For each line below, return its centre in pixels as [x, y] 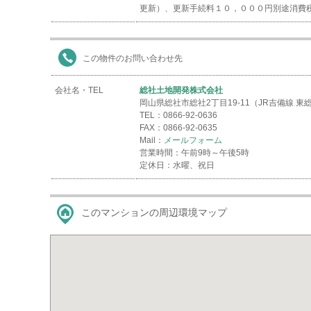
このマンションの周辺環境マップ [154, 212]
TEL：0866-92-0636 [178, 115]
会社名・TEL [79, 90]
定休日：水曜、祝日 [177, 165]
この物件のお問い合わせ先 [133, 58]
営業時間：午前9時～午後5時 [194, 153]
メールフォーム [193, 140]
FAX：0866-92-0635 [178, 128]
